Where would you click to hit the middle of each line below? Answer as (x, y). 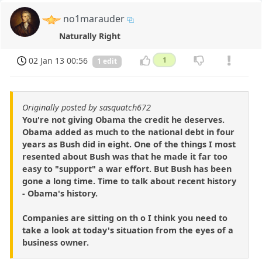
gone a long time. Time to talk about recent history (129, 181)
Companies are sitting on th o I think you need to (125, 218)
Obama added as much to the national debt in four (128, 132)
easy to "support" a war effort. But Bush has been (127, 168)
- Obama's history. (60, 193)
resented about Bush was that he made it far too (125, 156)
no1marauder (94, 19)
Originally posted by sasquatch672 (87, 107)
